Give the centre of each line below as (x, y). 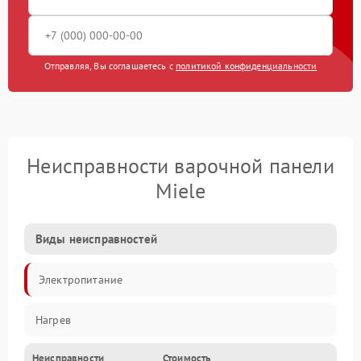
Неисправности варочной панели (180, 166)
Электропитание (81, 280)
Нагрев (53, 320)
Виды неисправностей (96, 239)
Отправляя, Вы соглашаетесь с (110, 66)
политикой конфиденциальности (247, 66)
